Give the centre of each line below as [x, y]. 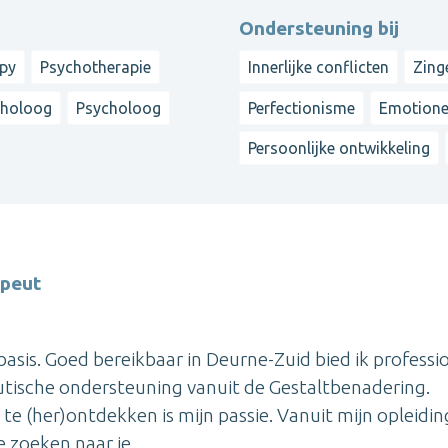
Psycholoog [119, 107]
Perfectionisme [301, 107]
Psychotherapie [96, 67]
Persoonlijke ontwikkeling [339, 148]
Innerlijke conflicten [318, 67]
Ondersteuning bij [319, 28]
